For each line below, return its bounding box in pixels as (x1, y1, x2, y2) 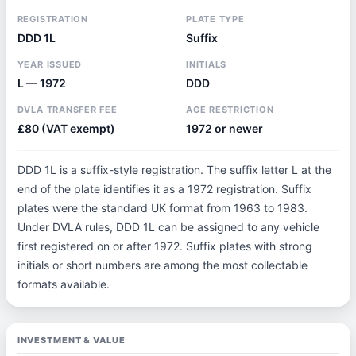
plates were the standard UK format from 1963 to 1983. (17, 201, 308, 215)
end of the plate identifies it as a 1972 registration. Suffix (17, 182, 311, 195)
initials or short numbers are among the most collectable (17, 258, 308, 272)
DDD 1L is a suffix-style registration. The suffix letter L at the (17, 163, 331, 176)
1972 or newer (185, 122, 263, 135)
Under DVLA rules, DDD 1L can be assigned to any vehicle (17, 220, 319, 234)
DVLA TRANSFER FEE (17, 104, 118, 115)
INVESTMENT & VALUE (17, 335, 126, 346)
